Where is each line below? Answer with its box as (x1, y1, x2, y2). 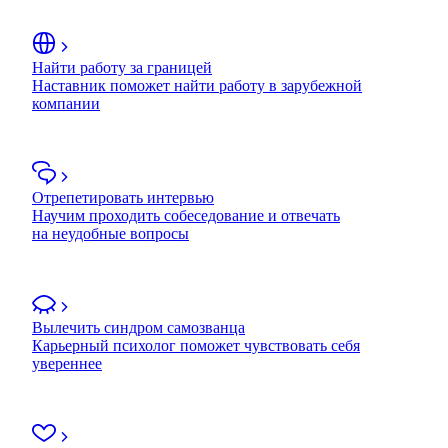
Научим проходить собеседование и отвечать (32, 206, 340, 224)
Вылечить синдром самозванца (32, 318, 245, 336)
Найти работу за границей (32, 58, 212, 76)
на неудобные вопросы (32, 224, 189, 242)
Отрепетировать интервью (32, 188, 214, 206)
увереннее (32, 354, 102, 372)
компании (32, 94, 100, 112)
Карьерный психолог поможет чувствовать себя (32, 336, 360, 354)
